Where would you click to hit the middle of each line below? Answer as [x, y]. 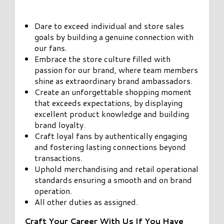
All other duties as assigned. [86, 201]
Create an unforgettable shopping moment [113, 91]
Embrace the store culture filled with [103, 58]
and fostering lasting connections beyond [110, 146]
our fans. [51, 47]
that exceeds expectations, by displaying [109, 102]
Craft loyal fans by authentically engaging [111, 135]
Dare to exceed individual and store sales [109, 25]
